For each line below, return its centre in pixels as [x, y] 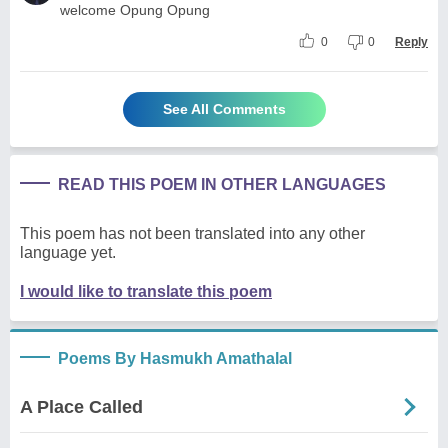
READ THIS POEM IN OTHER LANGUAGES [222, 184]
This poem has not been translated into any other [192, 233]
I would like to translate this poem [146, 291]
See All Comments [224, 108]
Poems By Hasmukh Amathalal [175, 358]
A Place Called [81, 406]
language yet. [68, 252]
